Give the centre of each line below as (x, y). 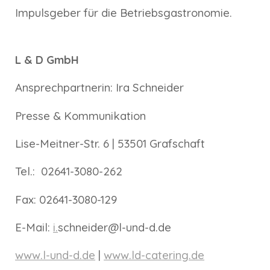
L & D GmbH (47, 59)
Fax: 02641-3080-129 (66, 199)
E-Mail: (34, 227)
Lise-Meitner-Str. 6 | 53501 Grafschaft (110, 143)
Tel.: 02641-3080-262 (69, 171)
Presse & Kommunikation (81, 115)
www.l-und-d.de (55, 255)
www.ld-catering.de (154, 255)
